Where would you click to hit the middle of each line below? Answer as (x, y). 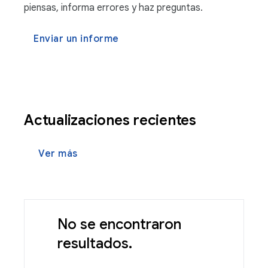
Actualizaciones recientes (112, 120)
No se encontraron (119, 224)
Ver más (58, 154)
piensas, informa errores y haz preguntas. (113, 8)
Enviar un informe (76, 39)
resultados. (95, 243)
